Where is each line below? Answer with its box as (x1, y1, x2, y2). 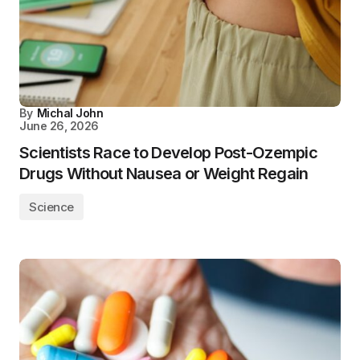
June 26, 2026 (19, 119, 99, 133)
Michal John (36, 106, 104, 120)
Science (29, 199, 74, 215)
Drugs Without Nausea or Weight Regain (19, 164, 309, 183)
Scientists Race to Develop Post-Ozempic (19, 143, 317, 162)
